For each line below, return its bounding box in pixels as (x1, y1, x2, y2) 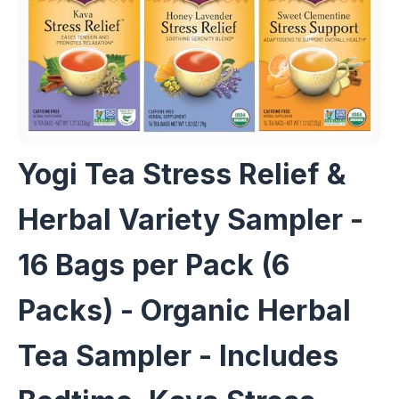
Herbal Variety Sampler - (18, 201, 363, 237)
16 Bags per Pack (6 (18, 247, 289, 282)
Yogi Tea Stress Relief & (18, 156, 346, 191)
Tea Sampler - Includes (18, 338, 338, 373)
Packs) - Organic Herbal (18, 292, 351, 328)
